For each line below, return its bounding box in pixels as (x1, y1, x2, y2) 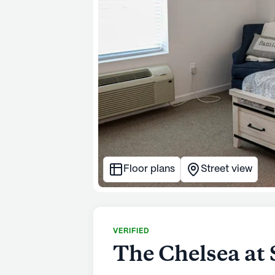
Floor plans (123, 164, 175, 174)
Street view (201, 164, 252, 174)
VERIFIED (113, 227, 150, 234)
